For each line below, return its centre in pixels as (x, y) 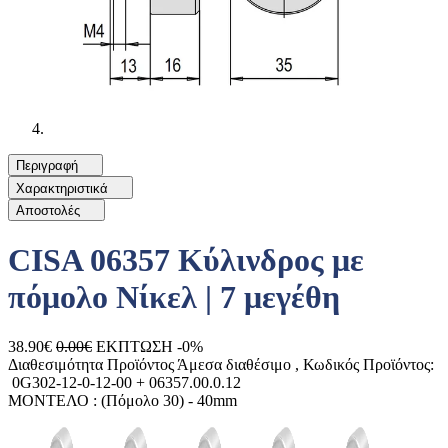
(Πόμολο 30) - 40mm (167, 400)
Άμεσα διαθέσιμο (234, 364)
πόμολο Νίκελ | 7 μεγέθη (174, 297)
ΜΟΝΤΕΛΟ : (52, 400)
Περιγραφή (49, 166)
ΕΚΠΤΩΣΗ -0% (149, 346)
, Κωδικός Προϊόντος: (364, 364)
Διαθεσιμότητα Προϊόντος (91, 364)
